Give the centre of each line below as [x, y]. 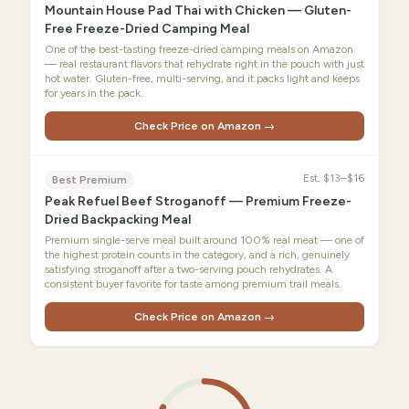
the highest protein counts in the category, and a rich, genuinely [197, 255]
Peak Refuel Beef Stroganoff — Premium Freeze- [198, 201]
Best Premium [89, 180]
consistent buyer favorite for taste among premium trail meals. [193, 284]
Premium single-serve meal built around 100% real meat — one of [204, 240]
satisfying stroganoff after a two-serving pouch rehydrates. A [189, 269]
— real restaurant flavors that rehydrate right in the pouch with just [204, 64]
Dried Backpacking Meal [118, 220]
